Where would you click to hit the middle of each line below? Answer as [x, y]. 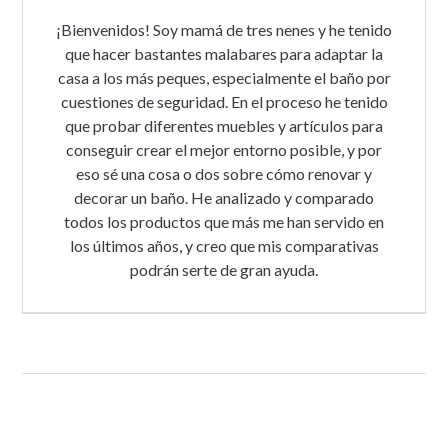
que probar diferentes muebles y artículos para [224, 125]
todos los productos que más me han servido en [224, 221]
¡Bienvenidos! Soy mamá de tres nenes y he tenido [224, 29]
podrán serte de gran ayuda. [224, 269]
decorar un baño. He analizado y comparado [224, 197]
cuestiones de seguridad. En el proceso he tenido [224, 101]
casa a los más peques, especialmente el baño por [224, 77]
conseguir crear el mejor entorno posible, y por [224, 149]
